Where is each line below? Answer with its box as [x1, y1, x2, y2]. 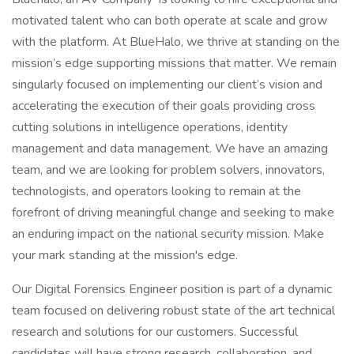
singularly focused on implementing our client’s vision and [12, 76, 322, 93]
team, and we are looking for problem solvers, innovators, [12, 161, 325, 179]
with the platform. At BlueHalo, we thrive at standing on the [12, 33, 340, 51]
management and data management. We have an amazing [12, 140, 328, 157]
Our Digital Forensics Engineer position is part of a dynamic [12, 281, 332, 298]
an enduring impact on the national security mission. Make [12, 225, 324, 243]
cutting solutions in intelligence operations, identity [12, 119, 288, 136]
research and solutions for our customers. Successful [12, 323, 298, 341]
